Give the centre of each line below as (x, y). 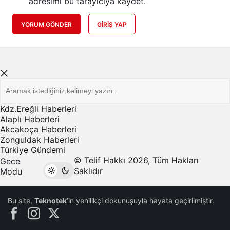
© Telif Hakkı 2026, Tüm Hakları (137, 160)
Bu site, (21, 200)
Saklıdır (90, 171)
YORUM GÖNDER (46, 24)
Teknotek (51, 200)
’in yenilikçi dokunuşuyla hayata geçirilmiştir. (140, 200)
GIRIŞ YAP (112, 24)
